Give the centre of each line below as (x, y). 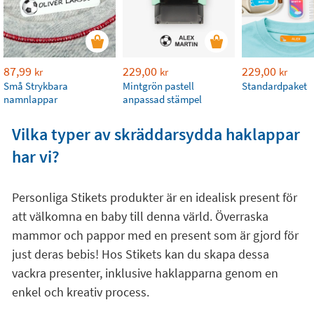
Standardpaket (274, 86)
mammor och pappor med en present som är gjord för (155, 235)
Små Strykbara (36, 86)
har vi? (35, 157)
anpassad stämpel (162, 99)
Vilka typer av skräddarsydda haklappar (156, 134)
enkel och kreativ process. (80, 292)
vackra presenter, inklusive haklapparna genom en (145, 273)
